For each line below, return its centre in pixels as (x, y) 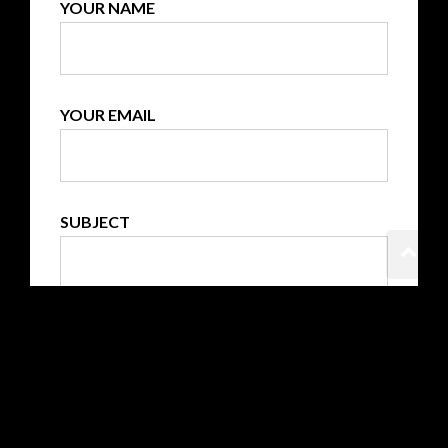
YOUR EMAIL (108, 114)
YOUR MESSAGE (121, 328)
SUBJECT (95, 221)
